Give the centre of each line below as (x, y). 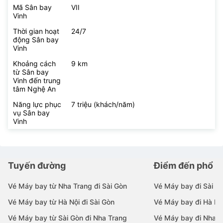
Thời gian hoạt (36, 31)
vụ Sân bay (31, 112)
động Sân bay (36, 39)
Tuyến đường (37, 165)
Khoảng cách (34, 63)
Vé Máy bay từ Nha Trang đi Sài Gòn (67, 186)
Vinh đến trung (37, 80)
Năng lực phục (37, 104)
